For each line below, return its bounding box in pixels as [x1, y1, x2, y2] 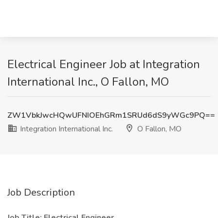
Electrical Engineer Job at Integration [7, 56, 200, 72]
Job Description [7, 186, 75, 199]
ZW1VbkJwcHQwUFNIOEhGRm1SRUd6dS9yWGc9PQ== [7, 110, 215, 121]
